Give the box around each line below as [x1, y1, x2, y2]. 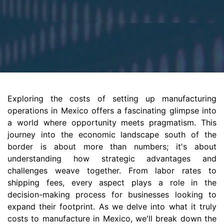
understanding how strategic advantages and [7, 153, 216, 163]
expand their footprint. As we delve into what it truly [7, 201, 216, 211]
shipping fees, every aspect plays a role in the [7, 177, 216, 187]
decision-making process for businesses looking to [7, 189, 216, 199]
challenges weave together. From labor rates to [7, 165, 216, 175]
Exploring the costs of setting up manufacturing [7, 93, 216, 103]
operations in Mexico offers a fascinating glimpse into [7, 105, 216, 115]
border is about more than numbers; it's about [7, 141, 216, 151]
